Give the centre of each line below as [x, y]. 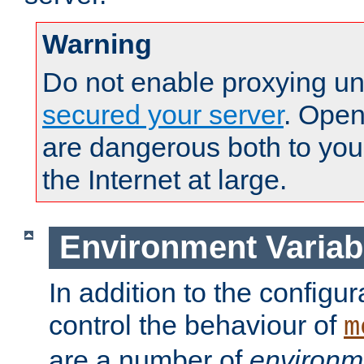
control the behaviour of [196, 325]
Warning [97, 44]
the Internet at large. [165, 180]
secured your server [163, 115]
